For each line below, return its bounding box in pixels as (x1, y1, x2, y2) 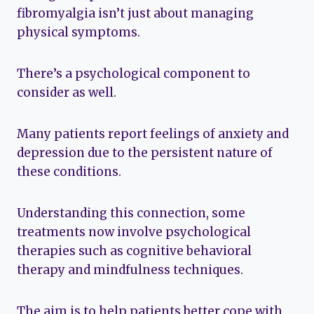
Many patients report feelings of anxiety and (17, 125, 289, 142)
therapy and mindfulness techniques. (17, 261, 243, 278)
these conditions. (17, 163, 121, 179)
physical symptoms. (17, 24, 140, 40)
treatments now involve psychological (17, 224, 251, 240)
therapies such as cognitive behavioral (17, 243, 252, 259)
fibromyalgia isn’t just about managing (17, 5, 254, 21)
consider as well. (17, 84, 116, 100)
